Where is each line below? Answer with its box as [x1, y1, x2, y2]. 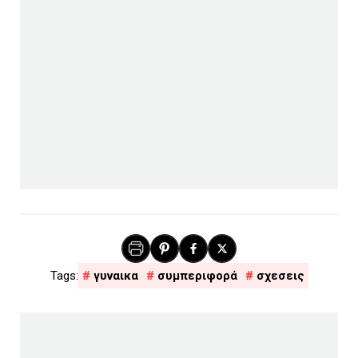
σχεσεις [256, 268, 304, 283]
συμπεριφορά [157, 268, 237, 283]
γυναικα [93, 268, 138, 283]
